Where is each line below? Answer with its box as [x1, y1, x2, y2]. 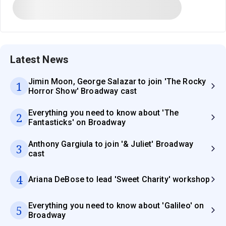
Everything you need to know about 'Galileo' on [28, 200, 204, 210]
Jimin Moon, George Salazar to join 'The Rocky [28, 76, 206, 86]
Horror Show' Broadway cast [28, 86, 137, 96]
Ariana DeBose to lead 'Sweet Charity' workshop [28, 175, 210, 185]
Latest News [10, 53, 69, 66]
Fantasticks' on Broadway [28, 117, 126, 127]
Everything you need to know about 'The [28, 107, 179, 118]
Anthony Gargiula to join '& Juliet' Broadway [28, 139, 194, 149]
